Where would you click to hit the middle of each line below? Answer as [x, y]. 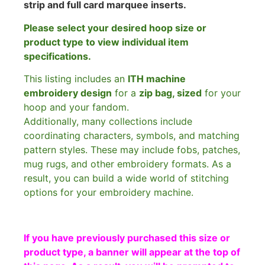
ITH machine [157, 78]
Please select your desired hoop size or [115, 28]
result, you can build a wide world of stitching [126, 178]
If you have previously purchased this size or [127, 237]
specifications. [57, 56]
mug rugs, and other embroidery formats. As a [127, 164]
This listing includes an [76, 78]
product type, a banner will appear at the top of [132, 252]
